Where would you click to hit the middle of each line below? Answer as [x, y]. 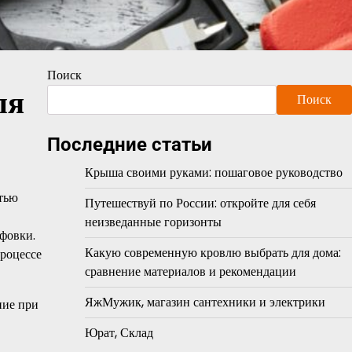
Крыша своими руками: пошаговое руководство [213, 172]
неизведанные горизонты [153, 222]
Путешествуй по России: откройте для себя [200, 203]
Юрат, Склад [119, 333]
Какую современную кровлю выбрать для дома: [213, 253]
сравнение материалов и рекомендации [190, 271]
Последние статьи [129, 145]
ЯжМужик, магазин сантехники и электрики [205, 302]
